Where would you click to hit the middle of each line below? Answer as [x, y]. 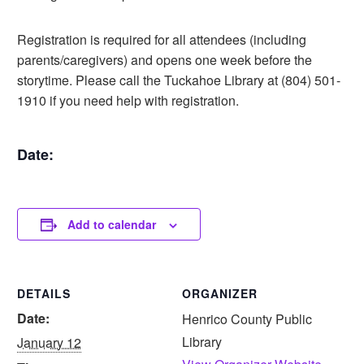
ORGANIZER [220, 293]
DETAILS [44, 293]
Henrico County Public [247, 319]
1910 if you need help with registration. [128, 100]
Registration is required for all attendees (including [162, 39]
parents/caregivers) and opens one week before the [165, 60]
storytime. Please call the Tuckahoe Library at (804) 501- [179, 80]
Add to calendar [112, 224]
